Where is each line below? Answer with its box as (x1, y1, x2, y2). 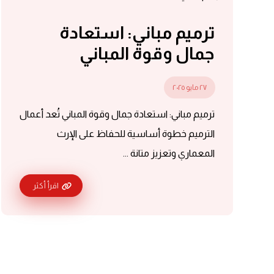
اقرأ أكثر (32, 180, 59, 190)
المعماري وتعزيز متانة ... (122, 148, 215, 158)
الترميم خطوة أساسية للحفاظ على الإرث (56, 128, 215, 139)
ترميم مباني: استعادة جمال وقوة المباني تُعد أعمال (19, 109, 215, 119)
